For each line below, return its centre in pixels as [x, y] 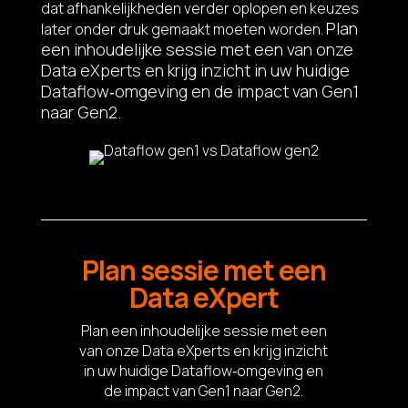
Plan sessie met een [204, 270]
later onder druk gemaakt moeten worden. [183, 29]
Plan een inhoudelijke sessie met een [204, 330]
